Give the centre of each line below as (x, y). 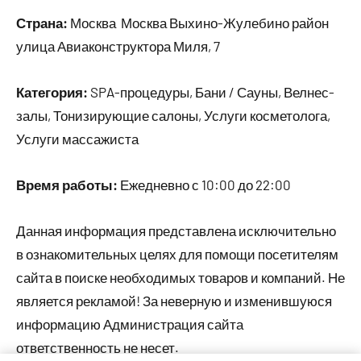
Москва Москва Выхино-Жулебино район (198, 23)
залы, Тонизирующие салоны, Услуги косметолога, (173, 115)
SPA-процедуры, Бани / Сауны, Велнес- (211, 92)
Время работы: (67, 185)
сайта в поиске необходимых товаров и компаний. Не (180, 277)
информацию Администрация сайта (130, 324)
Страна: (42, 23)
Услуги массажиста (77, 139)
